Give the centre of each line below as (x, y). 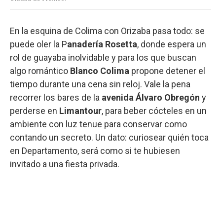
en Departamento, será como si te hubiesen (95, 150)
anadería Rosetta (102, 44)
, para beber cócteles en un (154, 110)
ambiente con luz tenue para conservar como (98, 124)
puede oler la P (38, 44)
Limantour (80, 110)
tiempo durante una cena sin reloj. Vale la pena (100, 84)
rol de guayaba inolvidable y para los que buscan (103, 57)
